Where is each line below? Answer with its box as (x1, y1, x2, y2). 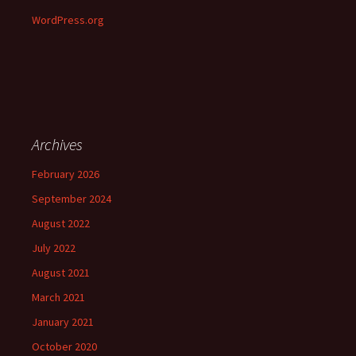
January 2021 (32, 315, 94, 329)
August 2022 (32, 216, 90, 230)
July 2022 (32, 241, 75, 255)
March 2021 (32, 290, 85, 304)
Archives (32, 134, 83, 154)
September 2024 (32, 192, 111, 206)
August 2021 (32, 265, 90, 280)
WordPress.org (32, 13, 104, 27)
